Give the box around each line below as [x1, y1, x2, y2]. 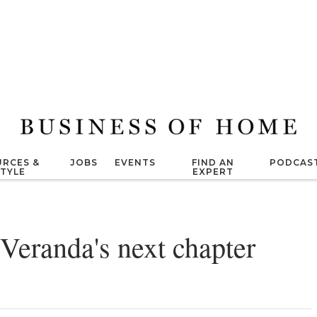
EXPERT [192, 166, 234, 177]
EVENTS [115, 157, 156, 168]
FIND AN [191, 157, 234, 168]
